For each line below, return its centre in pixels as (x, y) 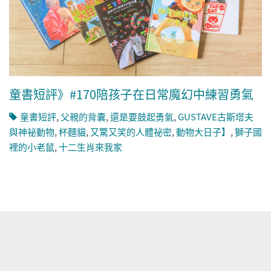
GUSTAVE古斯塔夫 (216, 117)
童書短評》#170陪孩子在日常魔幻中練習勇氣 (131, 94)
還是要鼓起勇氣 (142, 117)
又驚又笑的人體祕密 (131, 132)
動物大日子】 (203, 132)
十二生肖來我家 (90, 147)
